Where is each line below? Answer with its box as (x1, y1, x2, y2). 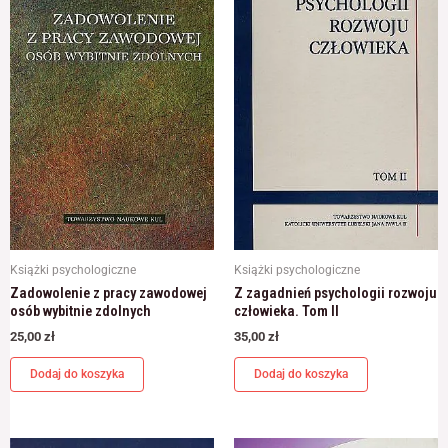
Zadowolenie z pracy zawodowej (10, 284, 207, 303)
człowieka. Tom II (234, 302, 339, 321)
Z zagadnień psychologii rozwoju (234, 284, 437, 303)
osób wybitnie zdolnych (10, 302, 151, 321)
